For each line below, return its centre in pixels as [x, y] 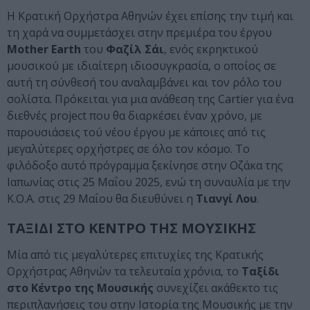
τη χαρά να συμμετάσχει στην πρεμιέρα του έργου [139, 33]
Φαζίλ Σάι [135, 49]
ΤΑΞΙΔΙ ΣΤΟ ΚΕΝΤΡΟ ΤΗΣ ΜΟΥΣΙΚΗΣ [131, 228]
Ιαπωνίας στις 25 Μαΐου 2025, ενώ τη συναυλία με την [149, 182]
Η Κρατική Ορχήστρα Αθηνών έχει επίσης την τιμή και [150, 16]
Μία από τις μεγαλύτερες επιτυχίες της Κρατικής [135, 255]
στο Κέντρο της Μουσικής [80, 288]
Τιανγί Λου [225, 199]
